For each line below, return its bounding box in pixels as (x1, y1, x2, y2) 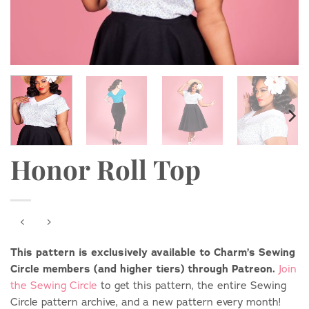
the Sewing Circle (10, 277, 97, 292)
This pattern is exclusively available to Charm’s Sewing (10, 244, 295, 259)
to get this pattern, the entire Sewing (97, 277, 286, 292)
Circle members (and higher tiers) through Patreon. (10, 261, 275, 276)
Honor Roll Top (10, 151, 201, 188)
